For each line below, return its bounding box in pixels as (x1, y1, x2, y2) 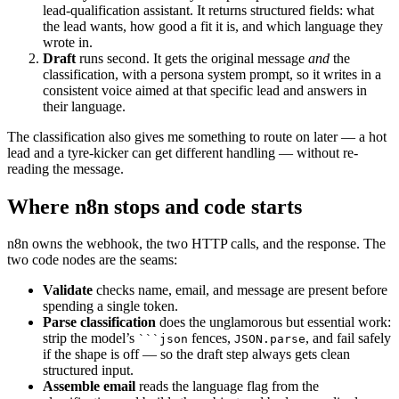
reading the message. (7, 160, 124, 176)
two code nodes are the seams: (7, 252, 177, 268)
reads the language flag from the (135, 379, 319, 395)
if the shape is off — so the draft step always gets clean (43, 346, 350, 362)
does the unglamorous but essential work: (156, 314, 391, 330)
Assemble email (43, 379, 135, 395)
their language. (43, 98, 126, 114)
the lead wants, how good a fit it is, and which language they (43, 18, 383, 34)
